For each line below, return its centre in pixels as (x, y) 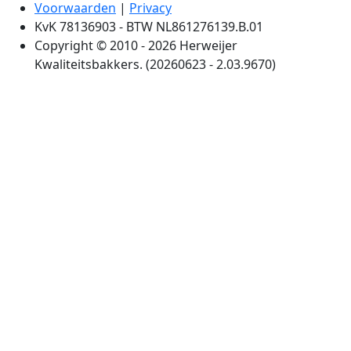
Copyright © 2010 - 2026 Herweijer (136, 45)
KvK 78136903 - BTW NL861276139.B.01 (149, 26)
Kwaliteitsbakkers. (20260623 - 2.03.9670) (155, 64)
